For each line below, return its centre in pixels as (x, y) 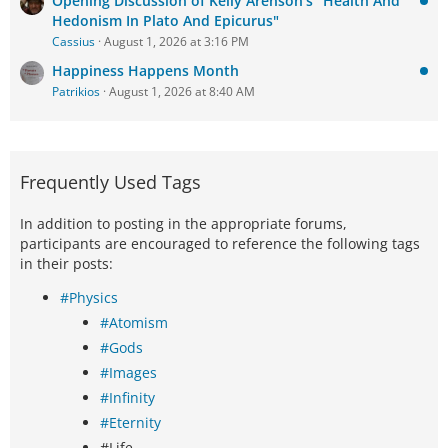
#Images (128, 373)
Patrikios (76, 92)
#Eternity (130, 423)
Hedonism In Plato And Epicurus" (165, 21)
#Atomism (134, 323)
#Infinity (127, 398)
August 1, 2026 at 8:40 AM (182, 92)
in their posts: (66, 264)
